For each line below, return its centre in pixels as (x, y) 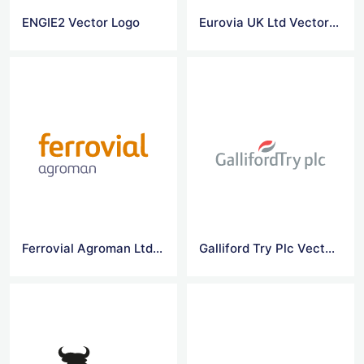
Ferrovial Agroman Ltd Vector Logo (158, 249)
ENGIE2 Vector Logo (81, 22)
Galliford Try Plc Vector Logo (330, 249)
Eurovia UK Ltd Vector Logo (334, 22)
